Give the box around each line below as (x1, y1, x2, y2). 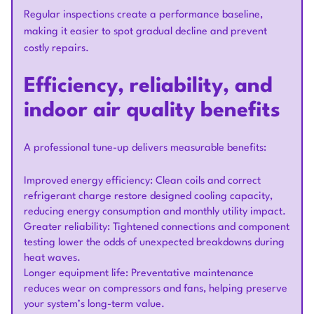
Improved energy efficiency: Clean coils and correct (24, 176, 261, 186)
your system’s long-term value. (24, 299, 165, 310)
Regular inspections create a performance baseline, (24, 10, 263, 20)
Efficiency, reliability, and (24, 76, 273, 97)
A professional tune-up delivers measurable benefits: (24, 143, 266, 153)
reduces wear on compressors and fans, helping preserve (24, 284, 287, 294)
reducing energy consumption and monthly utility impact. (24, 207, 286, 217)
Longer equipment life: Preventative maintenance (24, 268, 254, 279)
